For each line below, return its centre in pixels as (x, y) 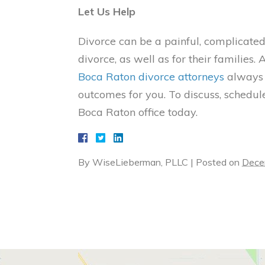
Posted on (219, 162)
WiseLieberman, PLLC (140, 162)
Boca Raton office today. (138, 112)
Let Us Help (107, 12)
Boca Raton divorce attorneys (151, 77)
